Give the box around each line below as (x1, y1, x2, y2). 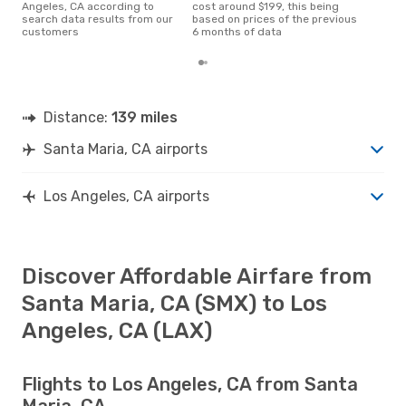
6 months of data (192, 24, 282, 38)
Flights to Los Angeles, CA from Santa (22, 372, 358, 395)
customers (22, 24, 79, 38)
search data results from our (22, 12, 173, 25)
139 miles (111, 108, 178, 126)
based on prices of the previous (192, 12, 357, 25)
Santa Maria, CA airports (43, 140, 208, 158)
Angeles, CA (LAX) (22, 317, 212, 343)
